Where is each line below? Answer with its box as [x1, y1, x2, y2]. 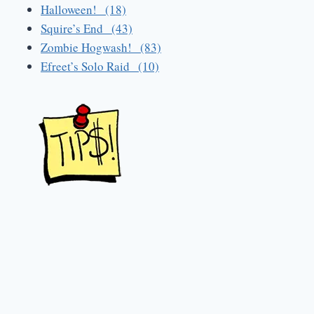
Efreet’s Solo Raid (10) [41, 57, 159, 74]
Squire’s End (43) [41, 20, 132, 36]
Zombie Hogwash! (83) [41, 39, 161, 55]
